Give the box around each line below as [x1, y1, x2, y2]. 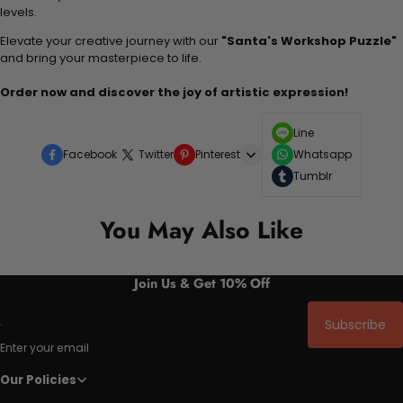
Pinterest [195, 146, 240, 162]
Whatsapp [293, 146, 352, 162]
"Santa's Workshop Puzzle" [221, 31, 397, 49]
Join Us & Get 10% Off [133, 273, 270, 292]
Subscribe [325, 316, 386, 335]
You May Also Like [100, 212, 303, 247]
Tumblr [293, 167, 332, 184]
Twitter [139, 146, 174, 162]
